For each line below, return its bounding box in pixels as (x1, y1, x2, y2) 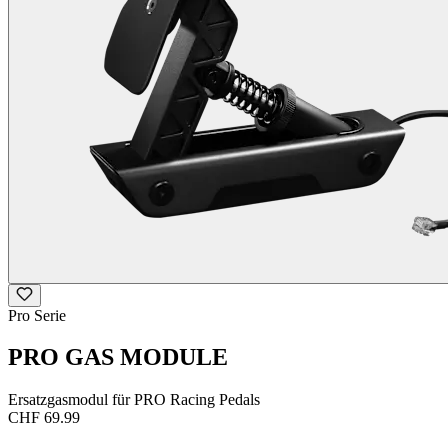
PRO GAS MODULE (8, 344, 228, 371)
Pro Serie (8, 306, 66, 324)
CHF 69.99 (8, 409, 80, 427)
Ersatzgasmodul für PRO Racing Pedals (8, 391, 260, 409)
